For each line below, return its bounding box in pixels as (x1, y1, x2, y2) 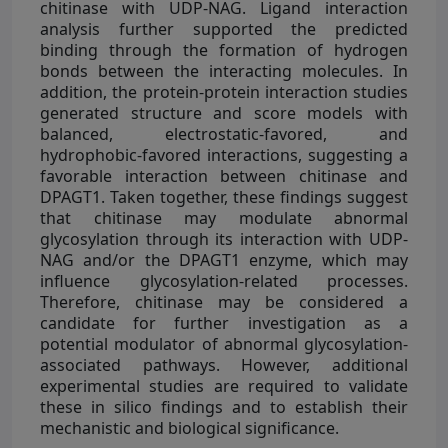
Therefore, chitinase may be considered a (40, 290, 408, 313)
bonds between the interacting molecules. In (40, 59, 408, 82)
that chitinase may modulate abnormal (40, 206, 408, 229)
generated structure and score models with (40, 101, 408, 124)
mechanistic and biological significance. (40, 416, 339, 439)
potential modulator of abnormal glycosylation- (40, 332, 408, 355)
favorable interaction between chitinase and (40, 164, 408, 187)
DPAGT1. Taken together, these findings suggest (40, 185, 408, 208)
